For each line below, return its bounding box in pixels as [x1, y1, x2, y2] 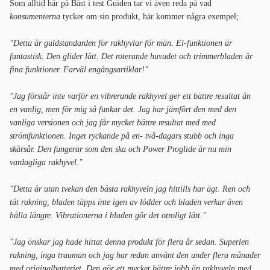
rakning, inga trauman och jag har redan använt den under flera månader [10, 251, 260, 260]
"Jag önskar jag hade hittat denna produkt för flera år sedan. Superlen [10, 237, 249, 247]
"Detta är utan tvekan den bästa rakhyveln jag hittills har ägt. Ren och [10, 184, 250, 194]
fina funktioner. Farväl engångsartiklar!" [10, 65, 148, 75]
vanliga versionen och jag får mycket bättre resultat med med [10, 118, 216, 128]
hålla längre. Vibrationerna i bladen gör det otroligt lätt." [10, 211, 206, 221]
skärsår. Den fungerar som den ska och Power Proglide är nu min [10, 145, 231, 154]
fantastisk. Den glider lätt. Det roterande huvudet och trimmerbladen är [10, 52, 253, 61]
